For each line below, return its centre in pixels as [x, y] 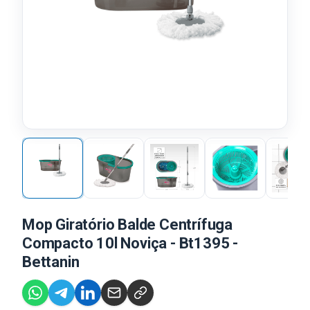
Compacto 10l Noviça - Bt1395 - [130, 243]
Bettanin [51, 262]
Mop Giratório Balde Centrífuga [127, 225]
